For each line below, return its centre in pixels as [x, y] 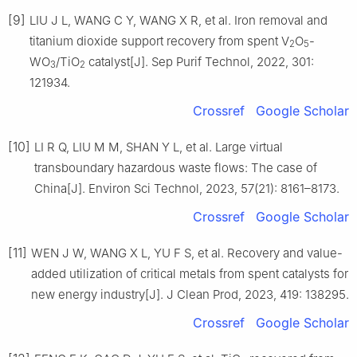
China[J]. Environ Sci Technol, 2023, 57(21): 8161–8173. [187, 188]
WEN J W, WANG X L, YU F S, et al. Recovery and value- [187, 253]
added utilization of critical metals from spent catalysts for [190, 273]
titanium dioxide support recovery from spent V [159, 41]
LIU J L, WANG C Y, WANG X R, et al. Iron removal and [178, 20]
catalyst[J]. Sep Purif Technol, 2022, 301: [200, 61]
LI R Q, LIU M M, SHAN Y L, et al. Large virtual [159, 147]
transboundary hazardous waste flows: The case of [176, 167]
